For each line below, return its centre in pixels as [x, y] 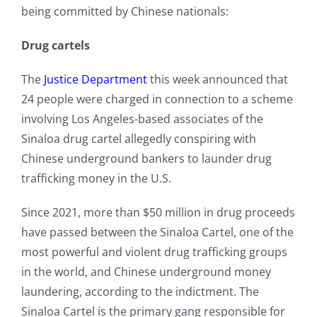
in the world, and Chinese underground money [146, 272]
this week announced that [217, 80]
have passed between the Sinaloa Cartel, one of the [157, 232]
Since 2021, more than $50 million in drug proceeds [158, 213]
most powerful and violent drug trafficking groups [154, 252]
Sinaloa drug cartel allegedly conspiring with [138, 139]
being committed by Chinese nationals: [125, 12]
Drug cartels [55, 46]
